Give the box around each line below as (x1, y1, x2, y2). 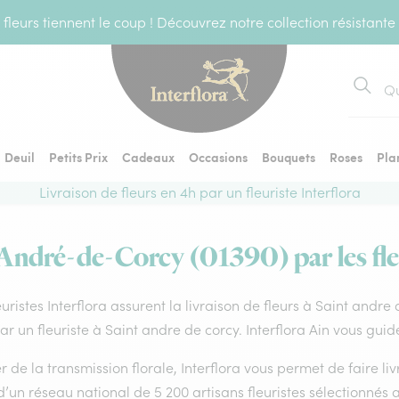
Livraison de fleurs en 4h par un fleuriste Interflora (38, 183, 361, 201)
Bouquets (262, 148, 315, 166)
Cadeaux (122, 148, 175, 166)
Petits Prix (49, 148, 108, 166)
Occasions (189, 148, 248, 166)
